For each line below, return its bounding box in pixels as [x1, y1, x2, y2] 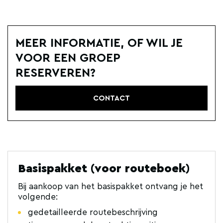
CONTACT [93, 94, 130, 102]
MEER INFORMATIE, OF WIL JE [15, 37, 183, 49]
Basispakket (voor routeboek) [18, 163, 190, 175]
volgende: [18, 193, 58, 201]
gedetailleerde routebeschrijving [28, 208, 158, 217]
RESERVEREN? [15, 67, 96, 79]
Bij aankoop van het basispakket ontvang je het [18, 182, 203, 191]
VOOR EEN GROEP [15, 52, 120, 64]
